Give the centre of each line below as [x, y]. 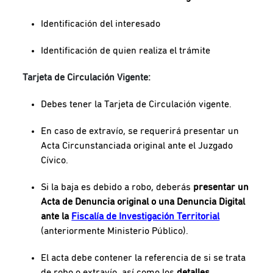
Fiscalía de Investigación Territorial [146, 217]
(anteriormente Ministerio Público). [116, 231]
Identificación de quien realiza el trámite [126, 51]
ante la [56, 217]
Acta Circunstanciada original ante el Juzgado [137, 146]
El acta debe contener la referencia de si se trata [144, 258]
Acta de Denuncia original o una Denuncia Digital [143, 202]
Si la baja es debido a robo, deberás [117, 187]
